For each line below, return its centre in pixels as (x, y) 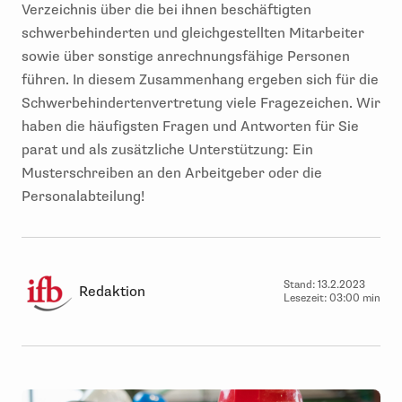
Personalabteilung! (83, 197)
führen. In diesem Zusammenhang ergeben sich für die (200, 80)
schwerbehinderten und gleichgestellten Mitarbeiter (193, 33)
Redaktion (112, 291)
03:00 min (355, 298)
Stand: (301, 285)
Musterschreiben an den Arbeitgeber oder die (172, 173)
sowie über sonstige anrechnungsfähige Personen (186, 57)
